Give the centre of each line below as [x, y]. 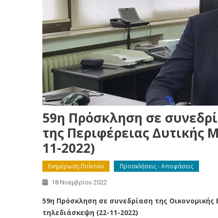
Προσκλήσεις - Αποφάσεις [156, 166]
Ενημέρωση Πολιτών [76, 166]
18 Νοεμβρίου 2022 [79, 182]
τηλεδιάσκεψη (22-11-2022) [90, 212]
